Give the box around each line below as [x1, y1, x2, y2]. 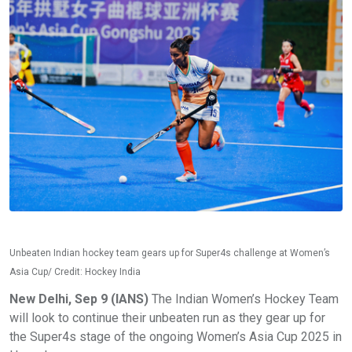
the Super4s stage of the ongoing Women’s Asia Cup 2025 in [9, 329, 342, 345]
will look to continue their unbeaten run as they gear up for [9, 310, 325, 326]
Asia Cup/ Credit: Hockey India [9, 266, 141, 278]
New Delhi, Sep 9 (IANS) [9, 291, 148, 307]
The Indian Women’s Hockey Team [148, 291, 339, 307]
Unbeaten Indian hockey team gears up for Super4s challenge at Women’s [9, 247, 330, 259]
